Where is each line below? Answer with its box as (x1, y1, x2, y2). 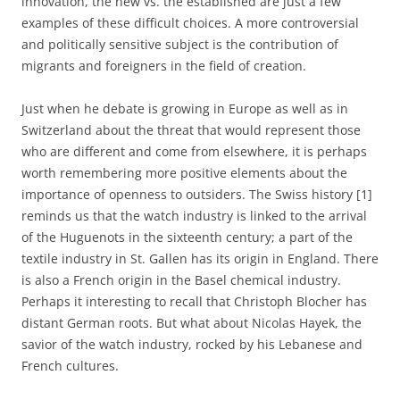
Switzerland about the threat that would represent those (21, 121, 361, 138)
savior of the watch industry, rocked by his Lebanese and (21, 335, 362, 353)
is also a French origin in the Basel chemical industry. (21, 271, 341, 288)
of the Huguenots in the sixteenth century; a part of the (21, 228, 353, 246)
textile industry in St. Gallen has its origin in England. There (21, 249, 379, 267)
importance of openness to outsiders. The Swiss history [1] (21, 185, 372, 203)
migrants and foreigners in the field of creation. (21, 56, 306, 74)
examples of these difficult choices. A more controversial (21, 13, 359, 31)
